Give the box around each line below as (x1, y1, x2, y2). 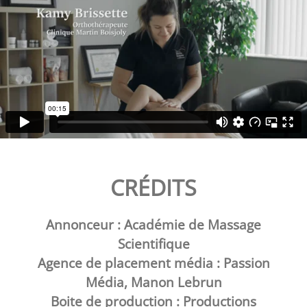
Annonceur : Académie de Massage (46, 215, 261, 234)
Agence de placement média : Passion (37, 254, 270, 272)
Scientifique (117, 234, 190, 253)
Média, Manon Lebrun (85, 273, 222, 291)
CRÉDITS (110, 173, 197, 202)
